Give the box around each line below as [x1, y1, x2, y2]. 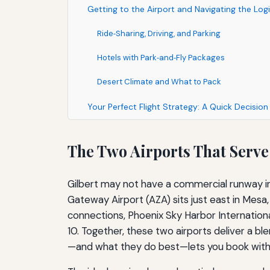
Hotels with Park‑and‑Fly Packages [97, 52, 225, 63]
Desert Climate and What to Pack [97, 77, 221, 87]
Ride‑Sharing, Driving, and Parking [97, 28, 221, 39]
